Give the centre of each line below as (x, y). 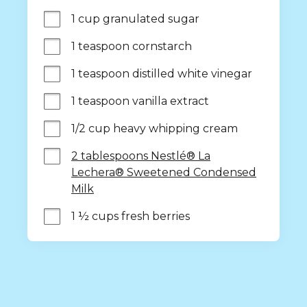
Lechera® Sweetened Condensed (164, 172)
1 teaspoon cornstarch (132, 46)
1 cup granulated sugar (135, 19)
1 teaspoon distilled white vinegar (162, 74)
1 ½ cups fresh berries (131, 216)
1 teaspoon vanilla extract (140, 101)
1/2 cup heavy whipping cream (155, 128)
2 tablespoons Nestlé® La (141, 156)
